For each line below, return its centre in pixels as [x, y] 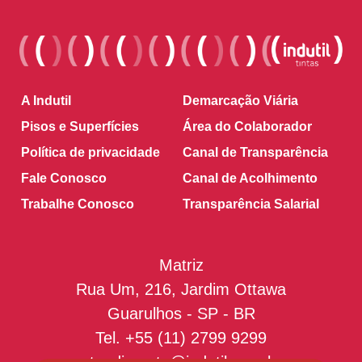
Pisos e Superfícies [80, 127]
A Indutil [46, 101]
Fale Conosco [64, 179]
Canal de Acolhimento [250, 179]
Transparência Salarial [251, 204]
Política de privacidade [90, 153]
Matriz [181, 265]
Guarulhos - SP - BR [181, 314]
